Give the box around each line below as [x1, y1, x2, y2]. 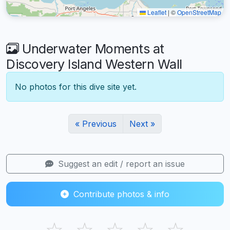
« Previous [75, 118, 117, 129]
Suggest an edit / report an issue [55, 158, 185, 169]
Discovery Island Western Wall [6, 56, 182, 72]
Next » [129, 118, 155, 129]
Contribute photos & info [71, 188, 169, 199]
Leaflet [146, 7, 166, 16]
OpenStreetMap [177, 7, 221, 16]
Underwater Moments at [18, 41, 164, 56]
